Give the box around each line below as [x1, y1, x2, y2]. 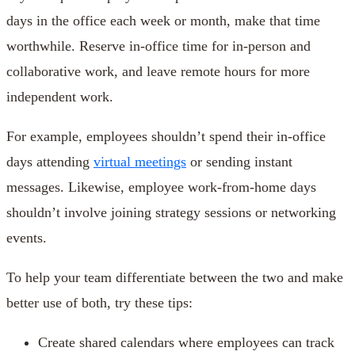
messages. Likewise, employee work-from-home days [6, 178, 316, 195]
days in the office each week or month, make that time [6, 12, 320, 29]
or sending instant [186, 153, 292, 170]
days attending [6, 153, 94, 170]
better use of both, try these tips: [6, 294, 193, 311]
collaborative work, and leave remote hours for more [6, 63, 310, 79]
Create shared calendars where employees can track [38, 334, 334, 350]
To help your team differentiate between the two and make [6, 269, 343, 285]
